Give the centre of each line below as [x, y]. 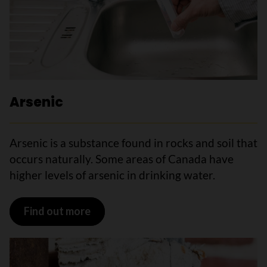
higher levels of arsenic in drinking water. [112, 175]
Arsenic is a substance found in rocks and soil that [133, 142]
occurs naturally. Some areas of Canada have [122, 159]
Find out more [57, 211]
